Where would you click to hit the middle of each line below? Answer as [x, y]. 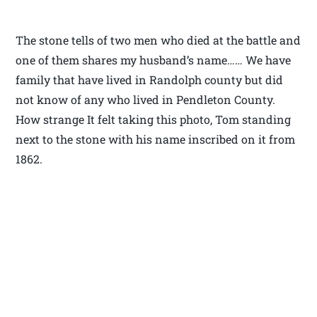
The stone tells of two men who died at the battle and [158, 40]
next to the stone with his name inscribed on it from [156, 139]
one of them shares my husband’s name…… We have [154, 60]
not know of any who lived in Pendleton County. [146, 100]
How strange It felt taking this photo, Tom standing [154, 120]
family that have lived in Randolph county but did [150, 80]
